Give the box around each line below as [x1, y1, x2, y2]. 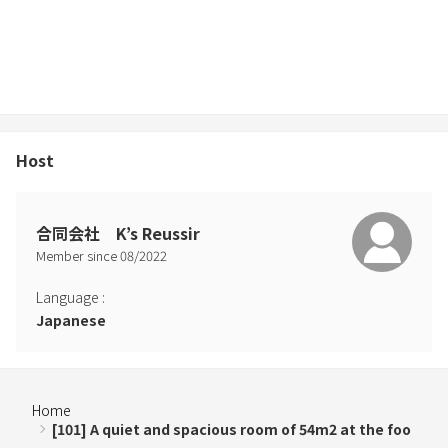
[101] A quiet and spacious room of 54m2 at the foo [52, 418, 411, 439]
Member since [36, 246, 120, 266]
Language [36, 286, 99, 307]
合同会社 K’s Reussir [36, 221, 200, 246]
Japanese [36, 309, 106, 330]
